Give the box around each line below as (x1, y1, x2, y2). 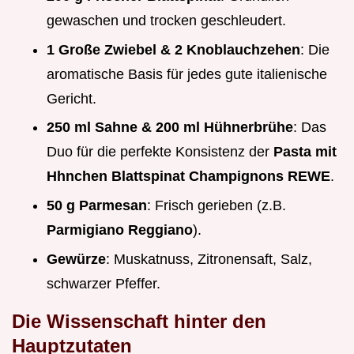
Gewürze (47, 250, 106, 267)
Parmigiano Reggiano (47, 221, 193, 238)
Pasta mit (273, 144, 337, 160)
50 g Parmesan (47, 197, 147, 213)
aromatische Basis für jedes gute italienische (47, 66, 327, 82)
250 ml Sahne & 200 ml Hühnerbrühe (47, 119, 293, 136)
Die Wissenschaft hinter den (12, 310, 266, 332)
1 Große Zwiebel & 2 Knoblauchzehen (47, 41, 300, 58)
